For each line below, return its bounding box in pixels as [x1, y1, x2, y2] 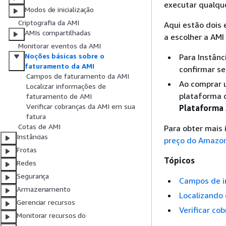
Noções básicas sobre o [25, 51, 105, 61]
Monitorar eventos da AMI [18, 41, 101, 50]
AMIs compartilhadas [25, 28, 91, 37]
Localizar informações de [26, 82, 106, 91]
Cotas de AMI [18, 122, 61, 131]
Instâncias [17, 132, 48, 141]
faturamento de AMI [26, 92, 92, 101]
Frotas [17, 145, 37, 154]
